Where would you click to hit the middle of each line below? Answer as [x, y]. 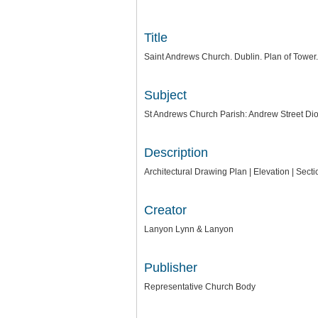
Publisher [171, 268]
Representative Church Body [200, 287]
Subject [165, 95]
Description [176, 153]
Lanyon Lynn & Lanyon [189, 229]
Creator [165, 210]
